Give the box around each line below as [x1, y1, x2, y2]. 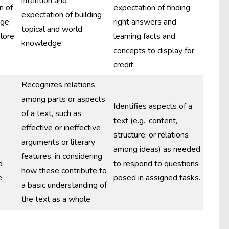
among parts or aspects [21, 94, 105, 105]
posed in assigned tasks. [113, 172, 200, 184]
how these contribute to [21, 165, 107, 176]
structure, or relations [113, 129, 189, 141]
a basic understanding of [21, 179, 107, 191]
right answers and [113, 16, 176, 28]
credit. [113, 59, 135, 71]
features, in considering [21, 151, 102, 162]
